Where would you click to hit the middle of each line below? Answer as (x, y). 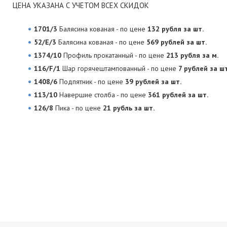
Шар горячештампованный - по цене (119, 68)
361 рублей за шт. (178, 95)
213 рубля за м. (192, 55)
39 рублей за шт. (153, 82)
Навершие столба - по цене (103, 95)
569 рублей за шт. (177, 42)
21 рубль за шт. (129, 108)
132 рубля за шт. (176, 29)
